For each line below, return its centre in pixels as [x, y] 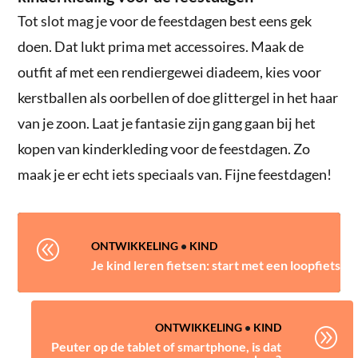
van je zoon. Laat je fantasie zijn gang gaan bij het [167, 123]
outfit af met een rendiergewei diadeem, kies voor [170, 72]
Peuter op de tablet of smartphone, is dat [166, 346]
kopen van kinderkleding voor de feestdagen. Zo [164, 148]
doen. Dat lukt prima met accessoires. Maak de [161, 46]
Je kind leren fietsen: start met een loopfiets [215, 265]
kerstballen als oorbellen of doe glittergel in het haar [178, 97]
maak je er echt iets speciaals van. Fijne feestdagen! [175, 174]
